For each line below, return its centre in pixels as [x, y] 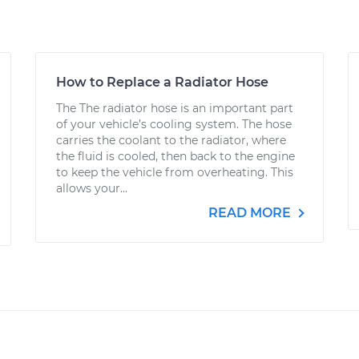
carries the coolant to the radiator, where [171, 140]
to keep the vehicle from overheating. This [175, 172]
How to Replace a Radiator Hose [162, 82]
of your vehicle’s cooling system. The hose [174, 124]
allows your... [92, 188]
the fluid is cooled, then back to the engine [175, 156]
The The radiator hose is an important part [175, 108]
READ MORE [251, 213]
